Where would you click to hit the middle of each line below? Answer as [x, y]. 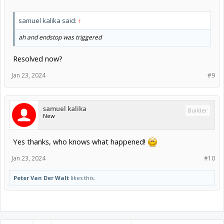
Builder [198, 110]
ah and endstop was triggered [60, 37]
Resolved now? [38, 59]
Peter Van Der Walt [41, 178]
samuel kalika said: [48, 20]
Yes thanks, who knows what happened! [80, 142]
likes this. [82, 178]
